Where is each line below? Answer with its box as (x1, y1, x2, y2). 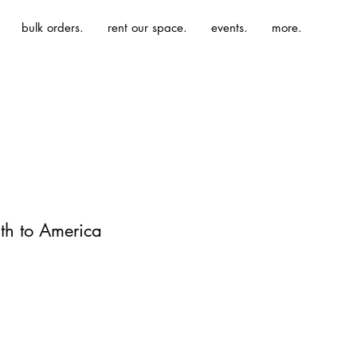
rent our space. (108, 20, 187, 35)
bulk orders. (22, 20, 84, 35)
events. (211, 20, 248, 35)
